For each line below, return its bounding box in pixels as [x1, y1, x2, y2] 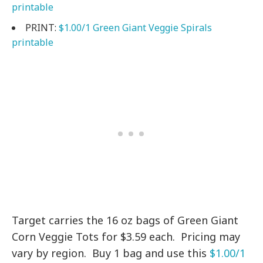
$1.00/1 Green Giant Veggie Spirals [59, 21, 212, 35]
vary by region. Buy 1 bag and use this [12, 246, 210, 261]
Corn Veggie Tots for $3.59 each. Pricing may [12, 230, 241, 244]
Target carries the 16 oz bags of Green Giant [12, 213, 239, 228]
